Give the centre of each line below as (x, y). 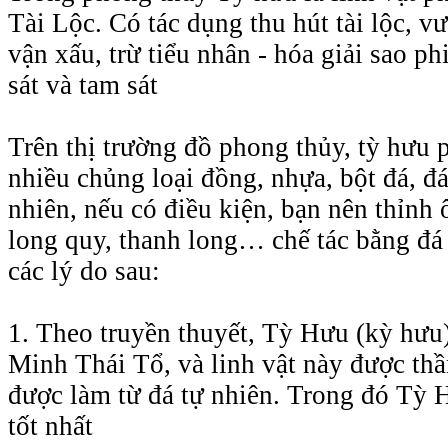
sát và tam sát (83, 84)
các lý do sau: (84, 270)
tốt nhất (50, 425)
